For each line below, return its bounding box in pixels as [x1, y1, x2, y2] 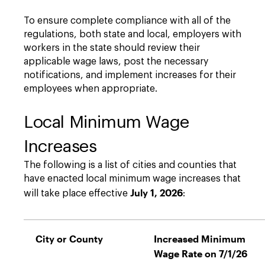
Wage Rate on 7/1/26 [154, 248, 247, 259]
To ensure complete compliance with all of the [24, 16, 231, 25]
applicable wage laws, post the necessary [24, 57, 208, 66]
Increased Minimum [154, 233, 245, 244]
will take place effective [24, 189, 130, 198]
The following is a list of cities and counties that [24, 160, 237, 170]
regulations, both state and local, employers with [24, 30, 241, 39]
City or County [35, 233, 103, 244]
